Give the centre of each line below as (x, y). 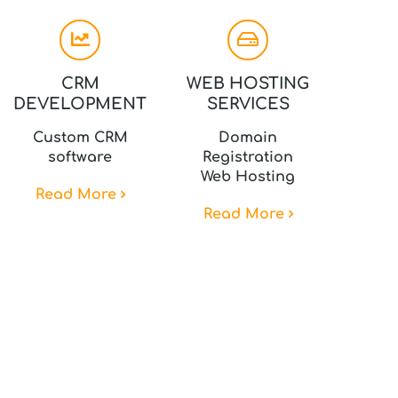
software (80, 157)
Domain (248, 138)
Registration (248, 157)
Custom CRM (80, 138)
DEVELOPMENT (80, 104)
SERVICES (248, 104)
